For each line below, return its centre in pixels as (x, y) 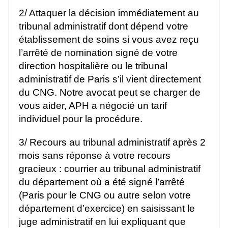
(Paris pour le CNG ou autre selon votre (105, 195)
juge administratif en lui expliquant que (102, 221)
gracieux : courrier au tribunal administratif (110, 168)
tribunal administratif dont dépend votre (104, 26)
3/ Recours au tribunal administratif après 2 (112, 142)
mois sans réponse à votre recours (95, 155)
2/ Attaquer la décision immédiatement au (109, 13)
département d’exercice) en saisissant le (107, 208)
